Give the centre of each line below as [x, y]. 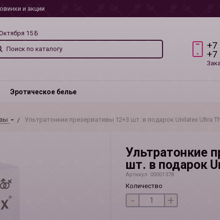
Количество [144, 186]
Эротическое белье [43, 92]
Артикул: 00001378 [150, 175]
